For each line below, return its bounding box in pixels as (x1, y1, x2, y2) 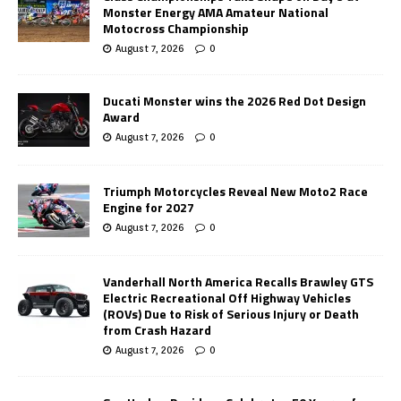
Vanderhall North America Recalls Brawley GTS (103, 272, 373, 292)
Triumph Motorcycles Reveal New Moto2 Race (103, 182, 368, 201)
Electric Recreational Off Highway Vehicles (103, 288, 351, 308)
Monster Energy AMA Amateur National (103, 3, 328, 22)
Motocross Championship (103, 19, 249, 38)
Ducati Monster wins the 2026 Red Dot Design (103, 91, 366, 111)
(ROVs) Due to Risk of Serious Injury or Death (103, 304, 359, 324)
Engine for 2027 (103, 198, 194, 218)
